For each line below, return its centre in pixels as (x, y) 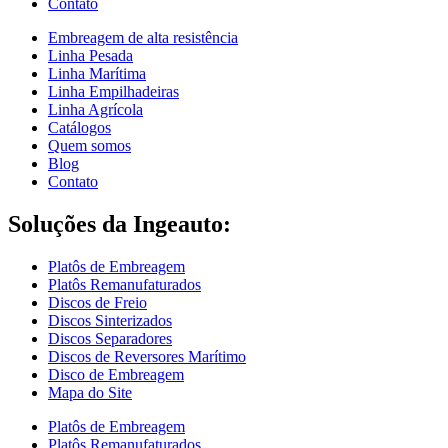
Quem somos (89, 146)
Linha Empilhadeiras (113, 92)
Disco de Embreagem (116, 375)
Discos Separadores (110, 339)
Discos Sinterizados (110, 321)
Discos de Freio (97, 303)
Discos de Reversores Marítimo (147, 357)
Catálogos (79, 128)
